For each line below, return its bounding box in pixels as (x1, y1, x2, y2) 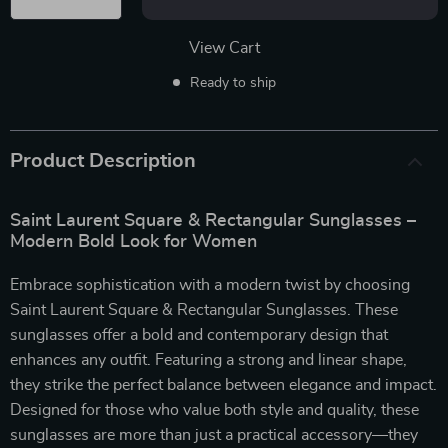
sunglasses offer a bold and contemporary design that (10, 326, 388, 343)
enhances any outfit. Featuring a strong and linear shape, (10, 351, 407, 368)
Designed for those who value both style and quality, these (10, 401, 419, 418)
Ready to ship (189, 75, 276, 90)
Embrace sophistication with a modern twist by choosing (10, 276, 410, 293)
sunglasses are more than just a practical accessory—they (10, 426, 418, 443)
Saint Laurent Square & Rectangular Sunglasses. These (10, 301, 398, 318)
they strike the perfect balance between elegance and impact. (10, 376, 437, 393)
